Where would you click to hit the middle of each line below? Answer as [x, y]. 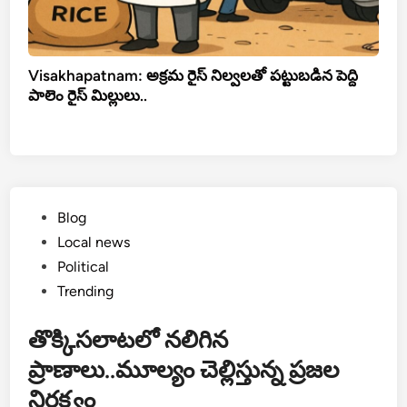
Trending [86, 292]
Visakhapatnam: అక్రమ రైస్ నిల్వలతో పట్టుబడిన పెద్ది [194, 76]
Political [84, 267]
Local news [94, 243]
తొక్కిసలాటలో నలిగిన [129, 340]
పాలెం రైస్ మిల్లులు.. [88, 96]
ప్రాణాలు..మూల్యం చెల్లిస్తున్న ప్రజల [184, 370]
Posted [50, 217]
